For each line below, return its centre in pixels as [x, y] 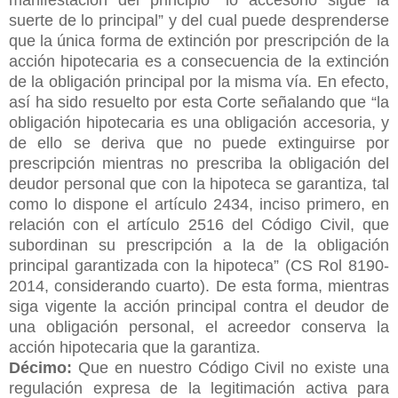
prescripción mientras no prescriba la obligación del [199, 163]
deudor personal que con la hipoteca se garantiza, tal [199, 183]
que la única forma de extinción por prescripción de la [199, 40]
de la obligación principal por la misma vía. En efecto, [199, 81]
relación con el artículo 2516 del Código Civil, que [199, 224]
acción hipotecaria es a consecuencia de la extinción [199, 61]
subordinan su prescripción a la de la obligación [199, 245]
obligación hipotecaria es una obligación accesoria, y [199, 122]
